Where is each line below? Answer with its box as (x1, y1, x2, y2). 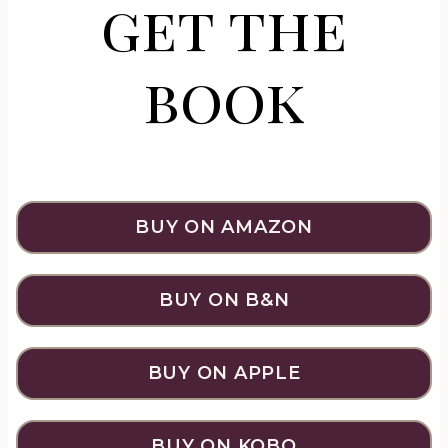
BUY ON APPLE (147, 362, 301, 384)
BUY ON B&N (158, 289, 290, 311)
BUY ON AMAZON (135, 216, 313, 238)
